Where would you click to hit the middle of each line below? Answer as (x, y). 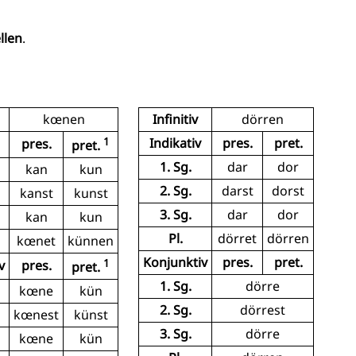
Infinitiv (175, 119)
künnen (91, 240)
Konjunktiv (175, 262)
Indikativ (175, 143)
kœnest (36, 314)
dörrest (263, 310)
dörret (237, 238)
